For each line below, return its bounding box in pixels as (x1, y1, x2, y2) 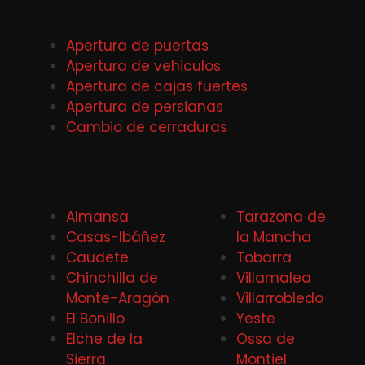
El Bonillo (66, 309, 125, 329)
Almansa (66, 207, 129, 227)
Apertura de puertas (66, 35, 209, 55)
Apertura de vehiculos (66, 55, 221, 76)
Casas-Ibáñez (66, 227, 165, 248)
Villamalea (236, 268, 311, 288)
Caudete (66, 248, 129, 268)
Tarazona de (236, 207, 326, 227)
